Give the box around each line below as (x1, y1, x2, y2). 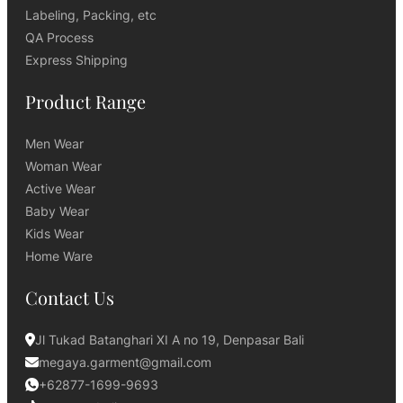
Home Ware (25, 248, 93, 264)
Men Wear (25, 136, 84, 152)
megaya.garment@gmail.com (39, 354, 211, 371)
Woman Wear (25, 158, 102, 175)
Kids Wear (25, 226, 84, 242)
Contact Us (25, 285, 114, 310)
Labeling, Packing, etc (25, 7, 157, 23)
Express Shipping (25, 52, 128, 68)
